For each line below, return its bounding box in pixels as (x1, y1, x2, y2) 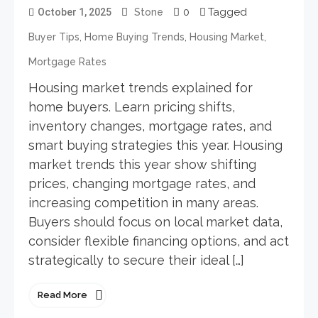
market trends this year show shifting (28, 156, 256, 172)
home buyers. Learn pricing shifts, (28, 99, 235, 114)
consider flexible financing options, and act (28, 233, 289, 248)
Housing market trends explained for (28, 79, 253, 95)
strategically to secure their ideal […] (28, 252, 244, 268)
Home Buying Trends (84, 31, 185, 43)
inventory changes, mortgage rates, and (28, 118, 272, 133)
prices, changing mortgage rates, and (28, 175, 256, 191)
